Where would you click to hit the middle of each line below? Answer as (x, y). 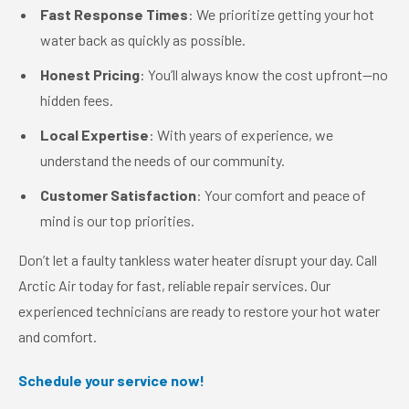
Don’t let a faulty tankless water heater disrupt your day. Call (198, 260)
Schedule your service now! (113, 381)
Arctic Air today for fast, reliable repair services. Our (174, 286)
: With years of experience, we (241, 135)
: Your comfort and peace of (281, 195)
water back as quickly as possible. (143, 40)
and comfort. (58, 337)
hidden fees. (77, 100)
